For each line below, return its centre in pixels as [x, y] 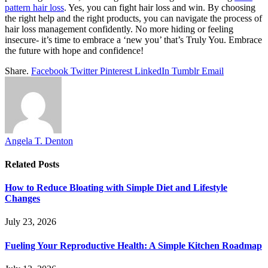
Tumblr [185, 71]
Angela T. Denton [39, 141]
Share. [17, 71]
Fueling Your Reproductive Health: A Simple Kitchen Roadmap [133, 245]
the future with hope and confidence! [74, 50]
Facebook [50, 71]
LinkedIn [152, 71]
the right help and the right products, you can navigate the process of [133, 18]
